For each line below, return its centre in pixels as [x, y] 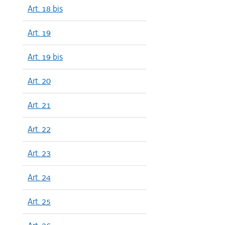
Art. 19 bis [45, 57]
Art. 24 [39, 177]
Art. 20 [39, 81]
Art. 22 [39, 129]
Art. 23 [39, 153]
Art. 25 [39, 201]
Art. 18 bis [45, 9]
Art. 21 [39, 105]
